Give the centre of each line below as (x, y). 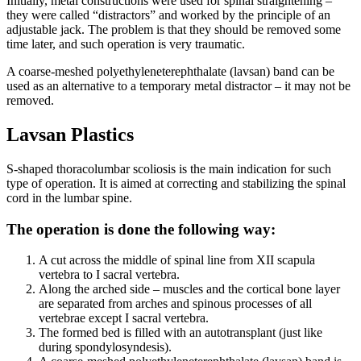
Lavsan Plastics (70, 134)
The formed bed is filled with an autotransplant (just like (180, 333)
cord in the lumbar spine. (69, 197)
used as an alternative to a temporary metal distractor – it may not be (178, 86)
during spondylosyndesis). (105, 347)
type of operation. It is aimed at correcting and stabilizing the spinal (176, 183)
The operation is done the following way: (141, 229)
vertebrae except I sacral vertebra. (124, 318)
